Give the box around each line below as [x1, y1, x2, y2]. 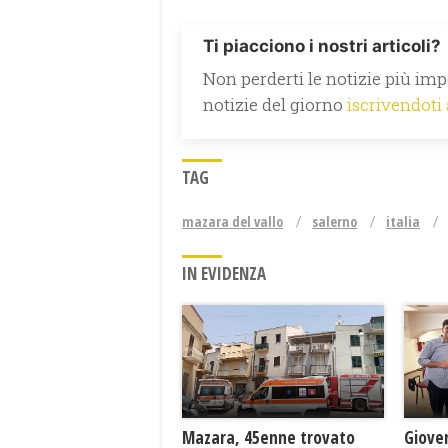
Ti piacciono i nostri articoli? [203, 35, 441, 56]
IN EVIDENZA [182, 261, 266, 285]
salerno [312, 211, 357, 231]
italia [386, 211, 420, 231]
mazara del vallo [182, 211, 283, 231]
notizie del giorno [203, 92, 347, 116]
